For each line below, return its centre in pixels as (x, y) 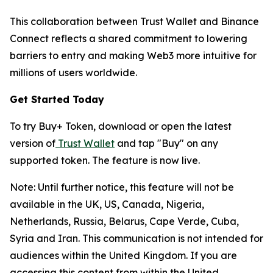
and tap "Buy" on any (166, 143)
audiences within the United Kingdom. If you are (123, 255)
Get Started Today (57, 99)
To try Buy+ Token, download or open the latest (121, 126)
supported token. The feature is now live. (105, 160)
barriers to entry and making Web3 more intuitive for (133, 55)
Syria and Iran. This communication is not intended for (136, 238)
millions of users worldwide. (73, 73)
